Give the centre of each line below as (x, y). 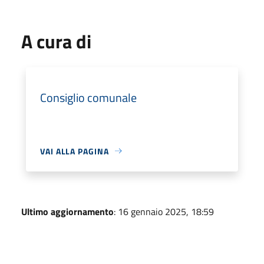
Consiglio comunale (88, 97)
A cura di (56, 41)
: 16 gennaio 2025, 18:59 (164, 211)
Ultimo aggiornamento (67, 211)
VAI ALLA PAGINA (75, 151)
